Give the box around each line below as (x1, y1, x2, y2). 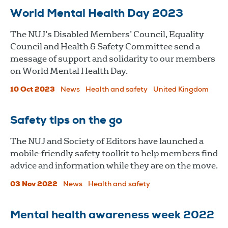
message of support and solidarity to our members (10, 53, 215, 64)
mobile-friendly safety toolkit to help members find (10, 148, 218, 159)
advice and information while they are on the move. (10, 160, 218, 171)
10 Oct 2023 (10, 86, 55, 94)
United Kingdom (153, 86, 209, 94)
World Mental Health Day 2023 (10, 8, 183, 20)
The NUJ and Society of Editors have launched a (10, 135, 204, 147)
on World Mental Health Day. (10, 65, 128, 76)
